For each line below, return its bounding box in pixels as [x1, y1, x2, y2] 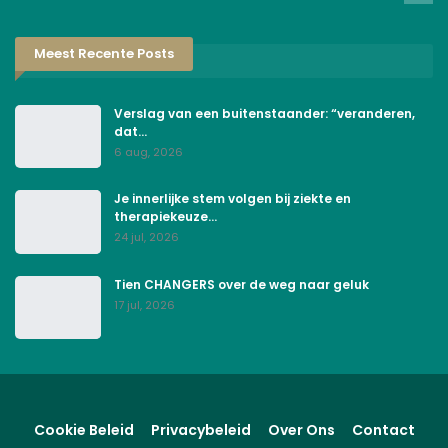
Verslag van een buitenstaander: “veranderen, [114, 104, 415, 122]
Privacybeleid [150, 420, 251, 441]
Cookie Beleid [33, 420, 134, 441]
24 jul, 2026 [114, 229, 179, 246]
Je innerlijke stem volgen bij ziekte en [114, 190, 351, 208]
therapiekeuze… [114, 208, 217, 226]
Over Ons [267, 420, 335, 441]
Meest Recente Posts [34, 44, 174, 64]
